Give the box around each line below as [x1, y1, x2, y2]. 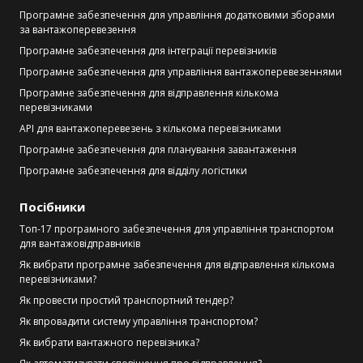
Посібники [19, 199, 85, 215]
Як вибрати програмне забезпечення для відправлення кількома [19, 258, 335, 271]
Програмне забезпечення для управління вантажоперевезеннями [19, 65, 342, 79]
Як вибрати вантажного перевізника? [19, 335, 199, 349]
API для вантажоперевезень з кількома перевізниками [19, 122, 281, 135]
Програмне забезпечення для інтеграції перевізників [19, 44, 276, 58]
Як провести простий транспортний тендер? [19, 293, 233, 307]
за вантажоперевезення [19, 23, 136, 36]
